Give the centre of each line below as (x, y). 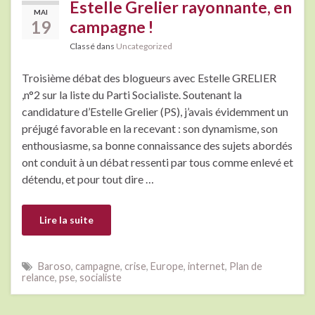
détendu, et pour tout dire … (88, 179)
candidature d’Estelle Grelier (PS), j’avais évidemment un (155, 111)
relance (38, 277)
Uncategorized (144, 46)
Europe (167, 266)
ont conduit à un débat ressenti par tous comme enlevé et (157, 162)
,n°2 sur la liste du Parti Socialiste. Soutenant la (132, 94)
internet (206, 266)
